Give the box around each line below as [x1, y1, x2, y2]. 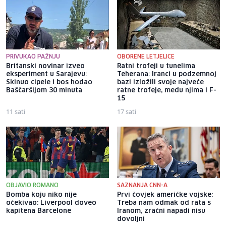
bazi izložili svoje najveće [117, 79, 204, 86]
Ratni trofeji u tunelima [117, 63, 195, 70]
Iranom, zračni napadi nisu [117, 208, 205, 215]
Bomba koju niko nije [6, 192, 77, 199]
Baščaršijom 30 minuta [6, 87, 82, 94]
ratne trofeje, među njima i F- [117, 87, 216, 94]
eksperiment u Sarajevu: [6, 71, 87, 78]
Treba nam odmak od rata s [117, 200, 211, 207]
